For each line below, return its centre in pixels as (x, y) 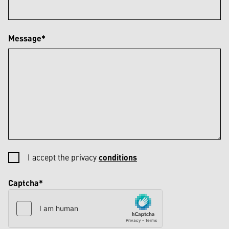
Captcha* (26, 183)
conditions (118, 157)
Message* (27, 38)
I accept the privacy (63, 157)
